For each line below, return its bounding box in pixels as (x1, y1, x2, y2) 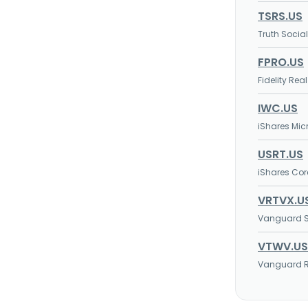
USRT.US (258, 146, 303, 162)
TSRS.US (258, 8, 302, 24)
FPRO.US (258, 54, 304, 70)
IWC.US (258, 100, 298, 116)
